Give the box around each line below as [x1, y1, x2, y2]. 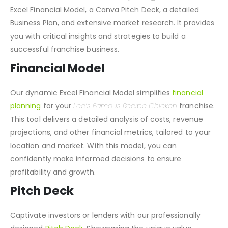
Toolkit [46, 1, 71, 12]
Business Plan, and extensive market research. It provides [10, 27, 214, 38]
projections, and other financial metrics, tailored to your [10, 137, 211, 148]
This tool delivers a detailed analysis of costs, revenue [10, 124, 203, 134]
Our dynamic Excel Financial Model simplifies [10, 97, 173, 108]
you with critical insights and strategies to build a [10, 41, 186, 51]
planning [10, 110, 41, 121]
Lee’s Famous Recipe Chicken [73, 110, 178, 121]
